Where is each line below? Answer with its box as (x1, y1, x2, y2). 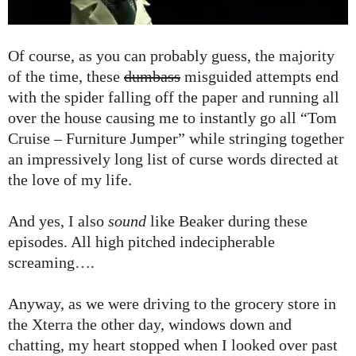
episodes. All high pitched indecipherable (8, 233, 275, 251)
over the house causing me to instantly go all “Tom (8, 109, 337, 127)
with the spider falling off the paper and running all (8, 88, 339, 106)
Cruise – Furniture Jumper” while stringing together (8, 130, 344, 148)
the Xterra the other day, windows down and (8, 315, 292, 334)
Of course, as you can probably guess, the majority (8, 47, 335, 65)
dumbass (124, 68, 180, 86)
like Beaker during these (146, 212, 308, 230)
